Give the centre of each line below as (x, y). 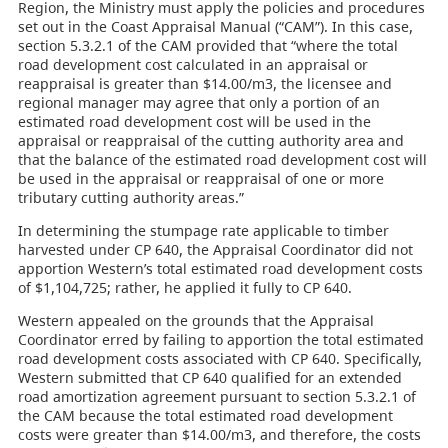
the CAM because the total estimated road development (205, 416)
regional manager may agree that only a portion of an (198, 103)
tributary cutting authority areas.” (130, 198)
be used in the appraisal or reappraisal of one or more (200, 179)
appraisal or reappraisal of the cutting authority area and (210, 141)
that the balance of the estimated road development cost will (222, 160)
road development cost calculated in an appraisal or (192, 65)
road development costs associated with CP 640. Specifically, (219, 359)
